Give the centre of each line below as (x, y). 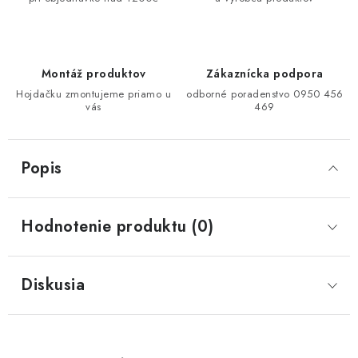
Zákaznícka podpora (265, 74)
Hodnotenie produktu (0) (117, 227)
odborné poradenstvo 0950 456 (265, 94)
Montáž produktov (93, 74)
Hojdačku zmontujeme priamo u (93, 94)
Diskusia (53, 285)
